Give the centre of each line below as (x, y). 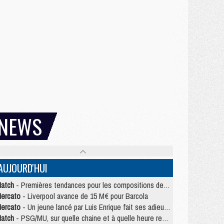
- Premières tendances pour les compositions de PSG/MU (89, 185)
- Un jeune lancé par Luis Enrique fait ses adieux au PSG (92, 207)
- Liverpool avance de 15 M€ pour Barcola (84, 196)
